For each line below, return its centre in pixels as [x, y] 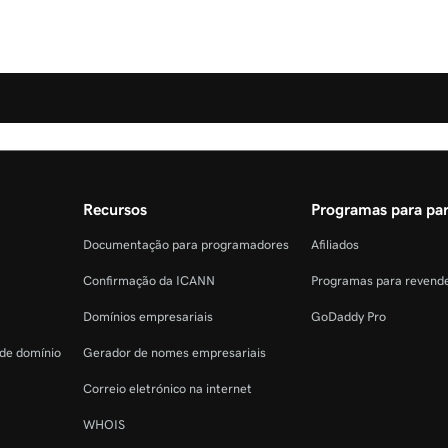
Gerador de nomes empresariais [174, 353]
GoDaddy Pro [348, 317]
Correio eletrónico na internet [167, 389]
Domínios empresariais [148, 317]
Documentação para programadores [186, 245]
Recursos [115, 209]
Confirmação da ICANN [149, 281]
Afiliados [335, 245]
